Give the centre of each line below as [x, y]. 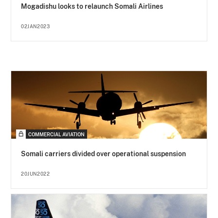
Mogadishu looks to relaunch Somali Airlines [92, 7]
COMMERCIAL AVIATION [57, 135]
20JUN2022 [36, 174]
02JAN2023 [36, 27]
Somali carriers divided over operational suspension [104, 154]
